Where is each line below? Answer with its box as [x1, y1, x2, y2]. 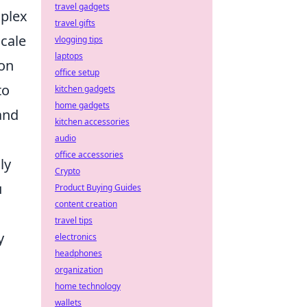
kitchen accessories [55, 116, 130, 127]
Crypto [55, 165, 80, 177]
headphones [55, 247, 102, 259]
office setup [55, 66, 99, 78]
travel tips [55, 214, 93, 226]
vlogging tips [55, 34, 103, 45]
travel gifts [55, 17, 95, 29]
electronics [55, 231, 97, 243]
